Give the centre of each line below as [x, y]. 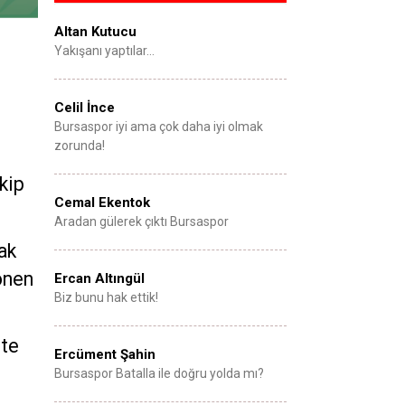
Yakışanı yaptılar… [104, 51]
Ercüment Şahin [105, 354]
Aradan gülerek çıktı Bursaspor [141, 221]
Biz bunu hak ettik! [106, 297]
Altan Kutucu [95, 32]
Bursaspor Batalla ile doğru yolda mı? [159, 373]
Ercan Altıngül [99, 278]
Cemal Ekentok [102, 202]
